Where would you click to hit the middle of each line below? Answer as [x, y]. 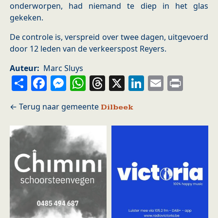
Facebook [83, 82]
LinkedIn [180, 82]
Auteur [23, 68]
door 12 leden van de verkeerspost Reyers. [88, 49]
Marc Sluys [63, 68]
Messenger [109, 82]
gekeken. [27, 18]
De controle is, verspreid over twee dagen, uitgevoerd [109, 37]
